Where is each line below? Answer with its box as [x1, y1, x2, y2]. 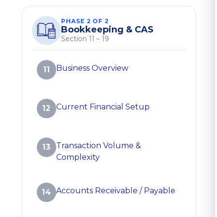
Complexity [56, 153, 100, 162]
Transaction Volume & [56, 141, 141, 151]
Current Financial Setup [56, 102, 150, 112]
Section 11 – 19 [61, 34, 109, 44]
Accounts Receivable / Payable [56, 186, 175, 196]
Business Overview [56, 63, 128, 73]
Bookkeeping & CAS [61, 24, 154, 35]
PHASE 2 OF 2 [61, 17, 109, 25]
